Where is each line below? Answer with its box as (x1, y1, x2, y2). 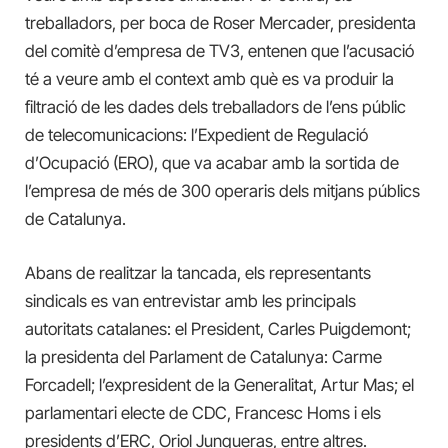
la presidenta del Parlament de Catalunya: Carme (25, 347, 382, 368)
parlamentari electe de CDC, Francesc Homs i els (25, 403, 381, 424)
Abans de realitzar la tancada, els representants (25, 263, 371, 284)
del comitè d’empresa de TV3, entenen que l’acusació (25, 40, 414, 61)
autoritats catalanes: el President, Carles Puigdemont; (25, 319, 411, 340)
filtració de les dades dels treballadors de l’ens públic (25, 96, 406, 117)
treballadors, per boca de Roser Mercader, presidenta (25, 12, 416, 33)
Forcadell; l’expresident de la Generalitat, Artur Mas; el (25, 375, 414, 396)
